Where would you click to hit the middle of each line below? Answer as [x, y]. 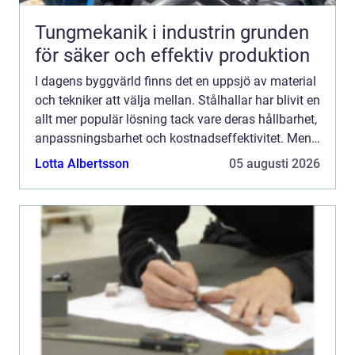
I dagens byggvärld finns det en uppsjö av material [176, 81]
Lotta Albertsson [82, 163]
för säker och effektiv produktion [172, 55]
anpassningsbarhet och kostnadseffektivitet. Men [173, 138]
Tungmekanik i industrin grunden [137, 32]
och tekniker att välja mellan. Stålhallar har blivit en [177, 100]
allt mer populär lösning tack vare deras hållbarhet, [176, 119]
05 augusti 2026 [275, 163]
